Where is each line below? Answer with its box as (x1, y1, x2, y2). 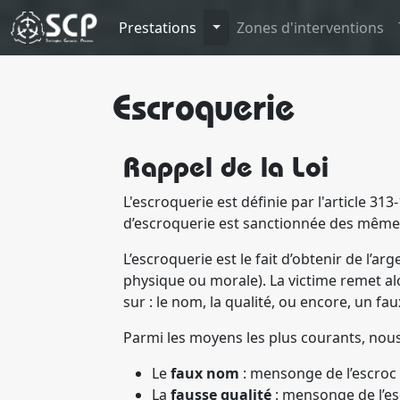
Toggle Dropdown (211, 17, 334, 37)
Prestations (118, 18, 196, 37)
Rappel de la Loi (123, 149, 329, 184)
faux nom (171, 363, 239, 383)
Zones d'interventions (237, 18, 385, 37)
